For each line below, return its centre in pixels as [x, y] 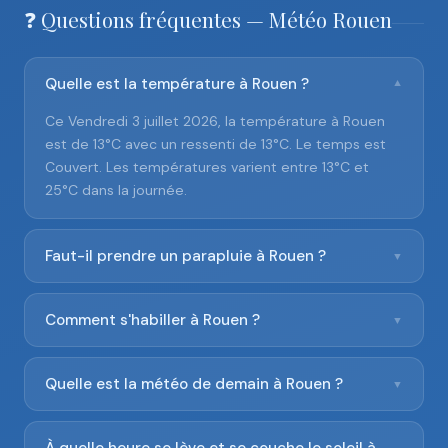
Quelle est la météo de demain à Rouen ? [194, 384]
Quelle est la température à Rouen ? [177, 84]
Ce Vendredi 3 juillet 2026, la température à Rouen [215, 121]
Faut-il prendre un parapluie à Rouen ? [185, 256]
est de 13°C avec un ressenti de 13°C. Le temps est [215, 144]
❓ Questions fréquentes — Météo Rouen [208, 19]
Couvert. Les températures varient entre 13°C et [207, 167]
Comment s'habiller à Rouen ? [152, 320]
